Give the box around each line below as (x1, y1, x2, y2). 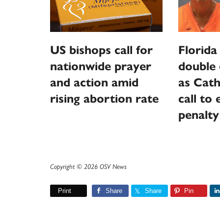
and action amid (50, 75, 138, 90)
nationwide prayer (50, 59, 151, 74)
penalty (178, 108, 219, 123)
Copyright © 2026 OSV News (50, 163, 127, 171)
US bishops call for (50, 43, 153, 58)
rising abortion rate (50, 91, 159, 107)
